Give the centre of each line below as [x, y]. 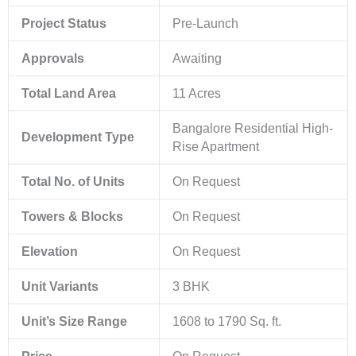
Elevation [49, 251]
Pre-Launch [205, 23]
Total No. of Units [73, 181]
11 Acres [196, 93]
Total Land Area [68, 93]
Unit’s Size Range [74, 321]
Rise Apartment [215, 146]
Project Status [64, 23]
